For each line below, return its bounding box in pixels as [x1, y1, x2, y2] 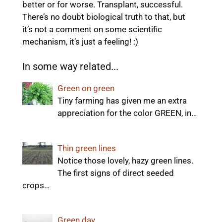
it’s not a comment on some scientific [22, 24, 162, 34]
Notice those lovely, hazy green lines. [57, 155, 193, 166]
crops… [22, 180, 50, 190]
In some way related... [22, 60, 118, 73]
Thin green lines [57, 143, 116, 153]
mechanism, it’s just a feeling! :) [22, 36, 138, 47]
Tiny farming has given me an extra [57, 96, 187, 106]
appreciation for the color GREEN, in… [57, 108, 197, 118]
